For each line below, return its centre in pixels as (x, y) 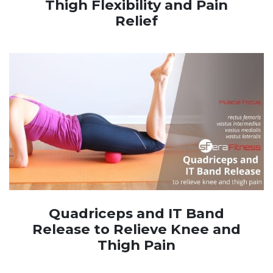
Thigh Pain (136, 245)
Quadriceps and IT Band (136, 214)
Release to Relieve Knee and (136, 229)
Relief (136, 21)
